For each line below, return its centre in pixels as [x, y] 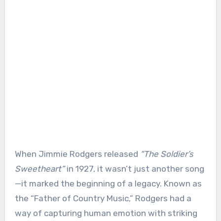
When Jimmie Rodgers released [77, 154]
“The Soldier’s [166, 154]
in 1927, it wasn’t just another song [134, 169]
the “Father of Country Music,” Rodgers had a [103, 199]
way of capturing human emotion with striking [106, 213]
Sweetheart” [39, 169]
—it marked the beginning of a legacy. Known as [108, 184]
